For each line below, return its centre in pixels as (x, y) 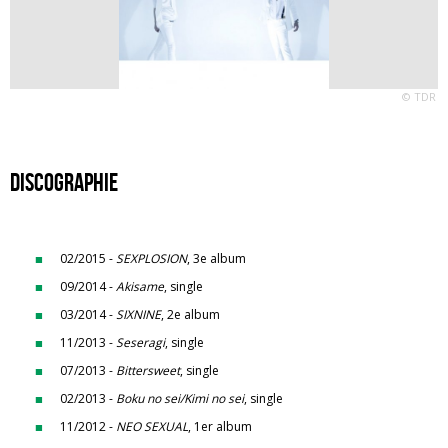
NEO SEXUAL (152, 426)
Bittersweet (148, 370)
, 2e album (190, 314)
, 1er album (220, 426)
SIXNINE (138, 314)
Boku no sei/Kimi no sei (180, 398)
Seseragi (140, 342)
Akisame (140, 286)
